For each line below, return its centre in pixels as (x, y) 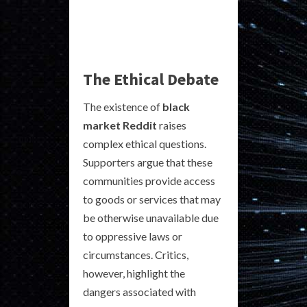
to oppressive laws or (133, 236)
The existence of (123, 107)
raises (172, 125)
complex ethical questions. (145, 144)
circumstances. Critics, (136, 255)
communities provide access (149, 181)
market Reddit (120, 125)
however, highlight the (134, 273)
